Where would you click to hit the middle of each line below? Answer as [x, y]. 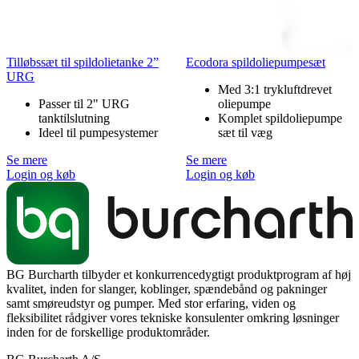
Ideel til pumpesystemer [98, 132]
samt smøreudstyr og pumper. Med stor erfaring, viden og [151, 304]
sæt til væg [245, 132]
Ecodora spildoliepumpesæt [256, 62]
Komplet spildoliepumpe [280, 118]
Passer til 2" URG [84, 103]
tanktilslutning [74, 118]
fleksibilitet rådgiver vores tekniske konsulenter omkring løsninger [173, 318]
